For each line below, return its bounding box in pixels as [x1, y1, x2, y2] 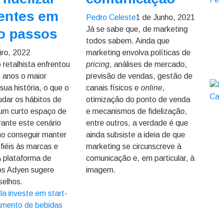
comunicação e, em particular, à [86, 154, 195, 162]
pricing [86, 60, 109, 68]
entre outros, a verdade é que [86, 119, 188, 127]
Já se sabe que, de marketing [86, 25, 188, 33]
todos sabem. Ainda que [86, 37, 170, 45]
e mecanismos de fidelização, [86, 107, 187, 115]
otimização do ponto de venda [86, 95, 190, 104]
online [140, 84, 162, 92]
